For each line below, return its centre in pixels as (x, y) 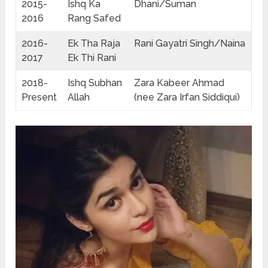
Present (39, 98)
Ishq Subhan (95, 83)
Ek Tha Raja (94, 44)
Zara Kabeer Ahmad (179, 83)
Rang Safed (95, 19)
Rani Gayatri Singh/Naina (190, 44)
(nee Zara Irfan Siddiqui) (187, 98)
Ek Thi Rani (92, 58)
